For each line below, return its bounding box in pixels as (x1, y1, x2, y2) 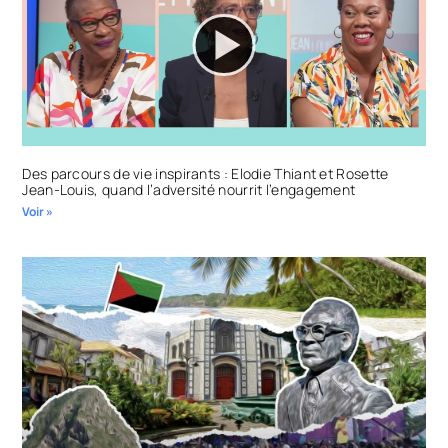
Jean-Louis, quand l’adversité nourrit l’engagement (22, 180, 356, 200)
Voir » (22, 203, 54, 221)
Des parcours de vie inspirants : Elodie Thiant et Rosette (22, 164, 389, 184)
